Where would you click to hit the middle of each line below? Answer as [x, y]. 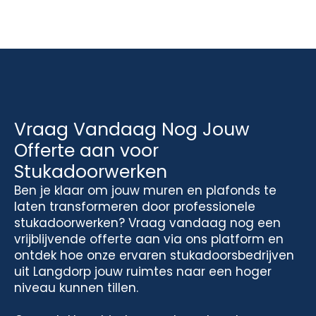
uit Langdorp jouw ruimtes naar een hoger [143, 272]
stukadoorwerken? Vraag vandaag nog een [147, 223]
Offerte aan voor [86, 151]
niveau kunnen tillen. [76, 288]
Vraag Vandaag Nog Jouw [132, 129]
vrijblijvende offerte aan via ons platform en [149, 239]
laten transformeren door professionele [135, 207]
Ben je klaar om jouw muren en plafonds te [145, 190]
